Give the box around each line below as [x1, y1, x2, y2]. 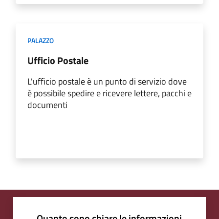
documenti [27, 98, 67, 111]
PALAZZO [27, 35, 54, 45]
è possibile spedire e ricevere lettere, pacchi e [27, 86, 192, 100]
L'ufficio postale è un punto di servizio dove [27, 74, 187, 88]
